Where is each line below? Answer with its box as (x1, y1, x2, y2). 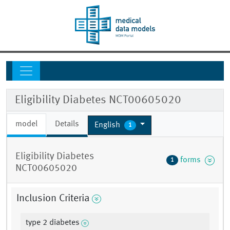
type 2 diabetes (26, 219, 80, 227)
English (94, 121, 122, 129)
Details (55, 120, 79, 129)
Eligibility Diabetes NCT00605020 (15, 94, 181, 106)
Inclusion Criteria (16, 194, 90, 204)
